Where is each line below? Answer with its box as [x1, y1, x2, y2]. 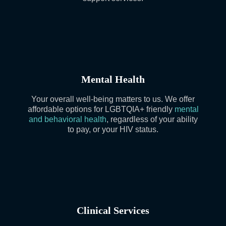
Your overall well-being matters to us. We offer [31, 95, 195, 103]
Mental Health [81, 74, 145, 85]
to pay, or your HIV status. [68, 125, 158, 134]
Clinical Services [77, 205, 149, 216]
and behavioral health [28, 115, 106, 124]
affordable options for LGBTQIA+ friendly [27, 105, 175, 114]
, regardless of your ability [106, 115, 198, 124]
